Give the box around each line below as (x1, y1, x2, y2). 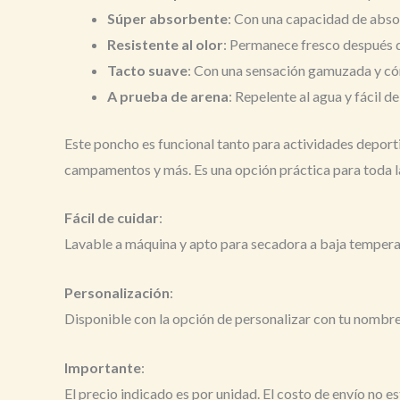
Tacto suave (107, 61, 187, 79)
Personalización (64, 283, 170, 301)
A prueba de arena (107, 87, 229, 104)
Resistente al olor (107, 35, 223, 53)
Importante (64, 358, 141, 376)
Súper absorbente (107, 9, 228, 27)
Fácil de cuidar (64, 209, 159, 227)
